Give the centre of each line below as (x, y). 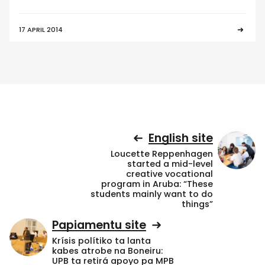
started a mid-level (170, 164)
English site (181, 138)
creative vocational (169, 174)
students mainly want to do (152, 194)
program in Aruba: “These (157, 184)
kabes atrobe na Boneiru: (107, 251)
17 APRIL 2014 (41, 30)
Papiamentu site (99, 225)
